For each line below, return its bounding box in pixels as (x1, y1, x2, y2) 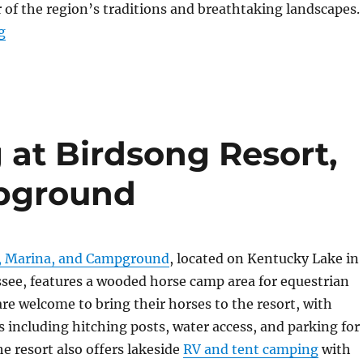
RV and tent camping (182, 341, 318, 357)
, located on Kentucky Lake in (169, 250, 359, 267)
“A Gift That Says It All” (4, 23, 158, 39)
